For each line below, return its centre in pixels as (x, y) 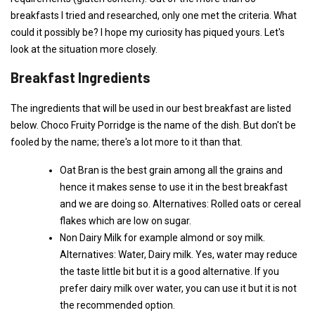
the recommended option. (117, 305)
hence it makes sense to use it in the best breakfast (174, 187)
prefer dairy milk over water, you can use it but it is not (178, 288)
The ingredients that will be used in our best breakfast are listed (151, 108)
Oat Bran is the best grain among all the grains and (171, 170)
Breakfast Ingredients (81, 77)
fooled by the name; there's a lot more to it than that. (127, 142)
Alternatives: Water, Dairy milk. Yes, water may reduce (179, 254)
